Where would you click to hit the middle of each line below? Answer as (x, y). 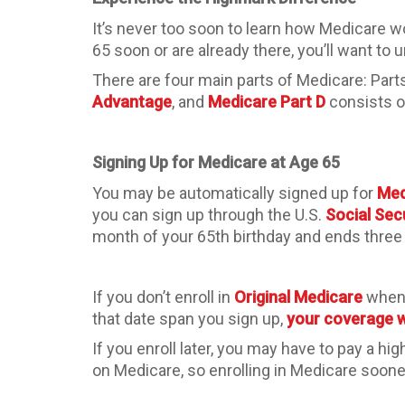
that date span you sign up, (189, 318)
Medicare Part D (267, 102)
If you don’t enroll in (163, 297)
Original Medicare (298, 297)
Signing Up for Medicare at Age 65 (216, 162)
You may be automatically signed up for (235, 193)
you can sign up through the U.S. (209, 214)
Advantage (132, 102)
